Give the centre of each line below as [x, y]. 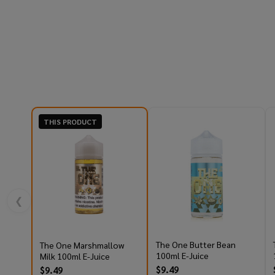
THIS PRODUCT [70, 122]
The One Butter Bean [196, 245]
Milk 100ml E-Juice [75, 256]
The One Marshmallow [82, 245]
